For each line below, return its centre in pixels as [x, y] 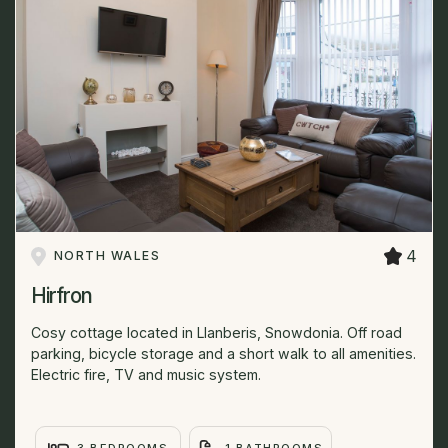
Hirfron [61, 296]
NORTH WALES [107, 256]
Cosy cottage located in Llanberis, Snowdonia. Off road [216, 333]
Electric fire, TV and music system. [146, 375]
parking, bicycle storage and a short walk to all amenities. [223, 354]
